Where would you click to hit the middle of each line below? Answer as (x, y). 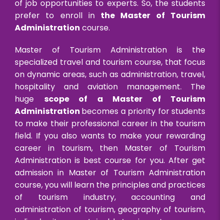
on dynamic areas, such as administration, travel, (110, 74)
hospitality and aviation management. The (110, 87)
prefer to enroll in (58, 15)
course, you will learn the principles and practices (110, 185)
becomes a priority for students (144, 111)
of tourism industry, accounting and (110, 197)
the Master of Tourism (153, 15)
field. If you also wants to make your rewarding (110, 136)
